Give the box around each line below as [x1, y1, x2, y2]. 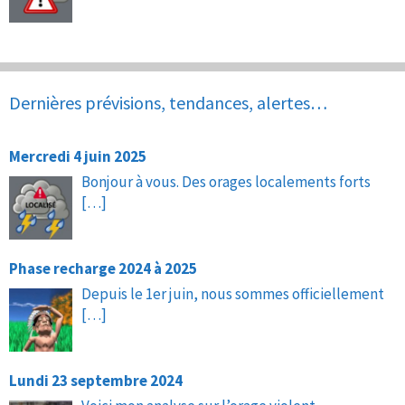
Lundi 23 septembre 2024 [9, 371, 183, 391]
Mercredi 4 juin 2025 [9, 146, 146, 167]
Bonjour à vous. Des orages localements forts [81, 172, 373, 193]
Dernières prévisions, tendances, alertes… [9, 91, 327, 115]
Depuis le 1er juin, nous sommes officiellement [81, 284, 387, 305]
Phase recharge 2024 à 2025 [9, 259, 197, 279]
